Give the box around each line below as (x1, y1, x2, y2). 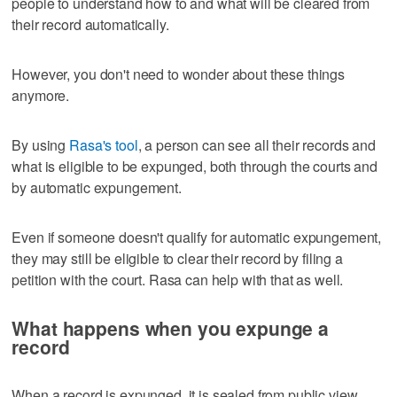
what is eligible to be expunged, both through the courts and (12, 156, 378, 177)
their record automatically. (12, 14, 169, 35)
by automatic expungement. (12, 177, 182, 198)
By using (12, 135, 70, 156)
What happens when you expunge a (12, 315, 329, 342)
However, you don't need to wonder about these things (12, 64, 346, 85)
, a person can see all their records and (137, 135, 376, 156)
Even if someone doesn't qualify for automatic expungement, (12, 227, 382, 248)
